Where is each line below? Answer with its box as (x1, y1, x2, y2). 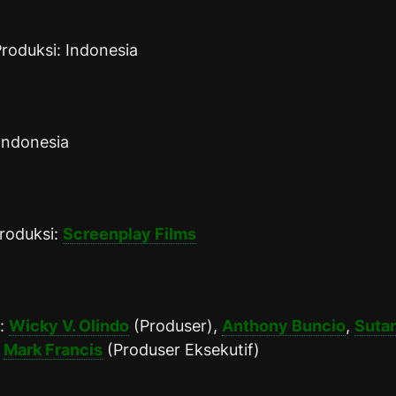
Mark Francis (4, 339, 103, 359)
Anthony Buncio (222, 316, 346, 335)
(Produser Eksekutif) (103, 339, 260, 359)
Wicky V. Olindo (9, 316, 129, 335)
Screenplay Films (63, 224, 196, 243)
